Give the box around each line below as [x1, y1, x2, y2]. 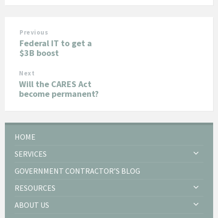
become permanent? [19, 88, 99, 99]
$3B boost [19, 47, 59, 58]
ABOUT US [15, 200, 49, 210]
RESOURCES [15, 182, 55, 193]
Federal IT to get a [19, 37, 92, 49]
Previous [19, 28, 49, 36]
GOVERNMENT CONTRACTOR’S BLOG [15, 165, 140, 176]
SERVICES [15, 148, 47, 159]
